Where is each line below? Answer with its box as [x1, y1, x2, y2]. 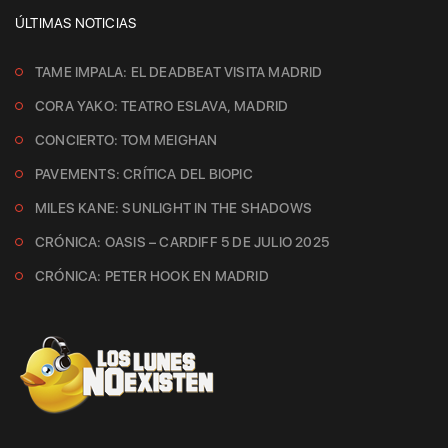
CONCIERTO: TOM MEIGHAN [35, 132, 218, 148]
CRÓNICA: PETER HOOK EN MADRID [35, 268, 269, 284]
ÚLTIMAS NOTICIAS [15, 15, 137, 31]
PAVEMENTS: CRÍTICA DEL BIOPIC [35, 166, 253, 182]
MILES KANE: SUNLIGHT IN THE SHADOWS [35, 200, 312, 216]
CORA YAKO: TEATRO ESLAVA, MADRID [35, 98, 289, 114]
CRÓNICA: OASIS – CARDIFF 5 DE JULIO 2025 [35, 234, 329, 250]
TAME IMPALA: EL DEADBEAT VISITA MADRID [35, 64, 323, 80]
